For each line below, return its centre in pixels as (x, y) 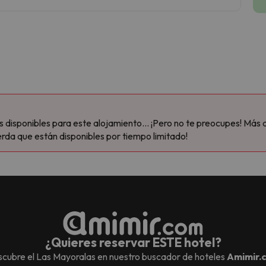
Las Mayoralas (66, 256)
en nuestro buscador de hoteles (161, 256)
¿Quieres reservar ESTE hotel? (133, 242)
